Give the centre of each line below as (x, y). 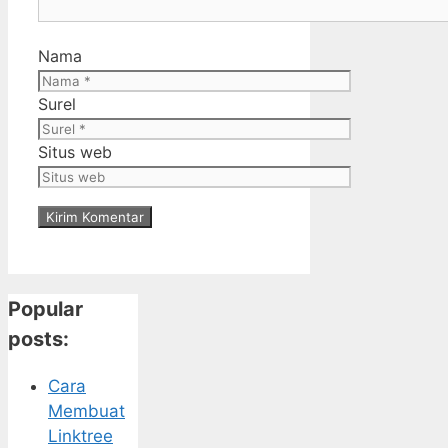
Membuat (86, 410)
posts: (38, 338)
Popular (45, 308)
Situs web (75, 151)
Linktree (80, 435)
